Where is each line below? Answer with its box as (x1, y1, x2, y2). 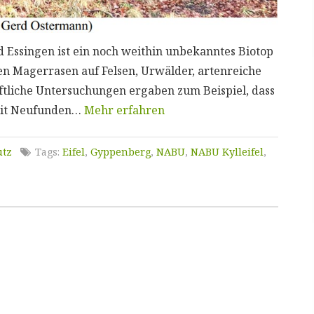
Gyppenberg (90, 144, 151, 158)
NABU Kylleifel (190, 144, 264, 158)
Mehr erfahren (83, 102, 165, 118)
